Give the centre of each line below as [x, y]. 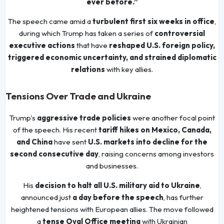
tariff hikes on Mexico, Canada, [155, 129]
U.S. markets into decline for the [148, 141]
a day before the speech [118, 197]
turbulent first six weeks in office [153, 21]
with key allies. [129, 69]
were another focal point [173, 117]
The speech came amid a [50, 21]
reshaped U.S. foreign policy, [162, 45]
